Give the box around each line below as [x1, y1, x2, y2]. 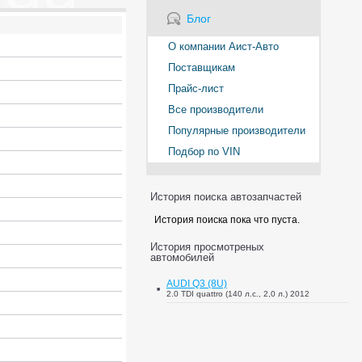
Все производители [168, 103, 263, 116]
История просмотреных [150, 241, 264, 253]
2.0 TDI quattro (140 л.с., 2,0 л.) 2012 [166, 289, 309, 298]
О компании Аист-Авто [168, 40, 279, 53]
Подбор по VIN [168, 145, 240, 158]
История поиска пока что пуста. [154, 214, 300, 225]
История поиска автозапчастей [150, 191, 301, 203]
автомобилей [150, 251, 214, 263]
